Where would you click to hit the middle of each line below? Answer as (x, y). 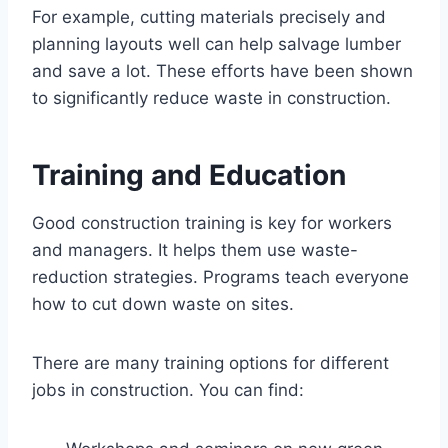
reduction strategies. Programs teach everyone (220, 276)
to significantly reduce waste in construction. (211, 97)
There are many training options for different (210, 362)
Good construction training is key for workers (212, 222)
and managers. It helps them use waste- (195, 249)
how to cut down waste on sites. (163, 303)
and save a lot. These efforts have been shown (222, 70)
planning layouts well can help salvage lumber (216, 43)
